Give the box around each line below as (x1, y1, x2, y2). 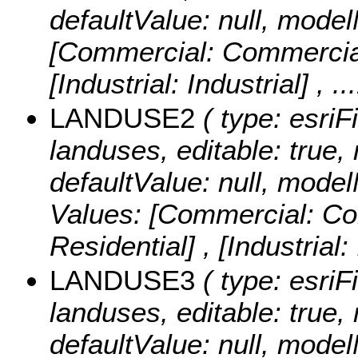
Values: (50, 198, 149, 230)
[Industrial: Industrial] (50, 68, 316, 100)
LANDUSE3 (50, 265, 195, 296)
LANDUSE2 (50, 102, 195, 134)
